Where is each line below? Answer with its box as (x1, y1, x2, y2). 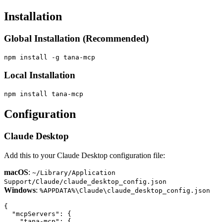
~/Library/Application (32, 168, 115, 176)
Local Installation (4, 70, 75, 81)
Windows (4, 185, 36, 194)
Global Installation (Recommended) (4, 33, 149, 44)
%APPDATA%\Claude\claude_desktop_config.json (40, 186, 210, 194)
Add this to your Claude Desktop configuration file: (4, 151, 165, 160)
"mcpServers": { (4, 210, 71, 218)
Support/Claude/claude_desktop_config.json (4, 177, 166, 185)
